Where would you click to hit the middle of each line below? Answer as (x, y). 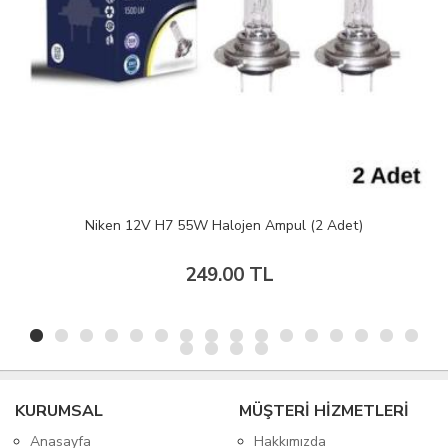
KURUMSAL (59, 411)
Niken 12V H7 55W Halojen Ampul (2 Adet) (224, 226)
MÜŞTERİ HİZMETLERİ (324, 411)
